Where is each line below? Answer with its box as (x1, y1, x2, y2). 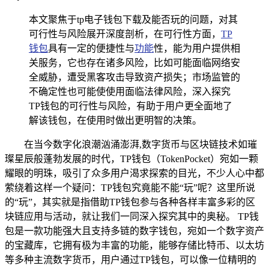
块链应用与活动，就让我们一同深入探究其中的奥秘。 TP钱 (5, 211, 259, 222)
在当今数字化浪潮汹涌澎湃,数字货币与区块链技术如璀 (24, 139, 257, 150)
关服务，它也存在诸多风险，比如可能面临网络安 (29, 57, 240, 68)
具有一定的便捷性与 (48, 43, 134, 53)
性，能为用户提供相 (154, 43, 240, 53)
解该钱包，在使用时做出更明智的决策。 (29, 115, 202, 125)
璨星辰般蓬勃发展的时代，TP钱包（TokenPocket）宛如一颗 (5, 153, 258, 164)
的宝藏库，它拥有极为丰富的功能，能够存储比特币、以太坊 (5, 240, 264, 250)
